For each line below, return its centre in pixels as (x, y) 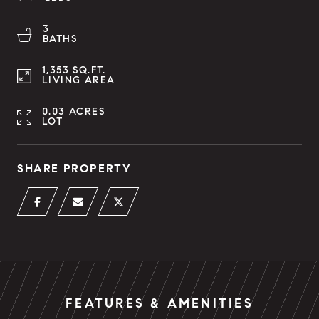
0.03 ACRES (73, 111)
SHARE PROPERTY (74, 168)
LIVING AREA (79, 80)
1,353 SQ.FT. (74, 70)
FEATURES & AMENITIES (159, 303)
